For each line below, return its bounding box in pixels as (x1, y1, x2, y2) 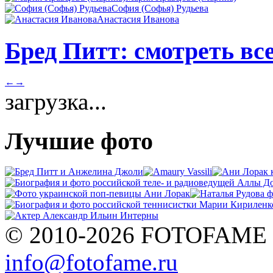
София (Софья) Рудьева (112, 3, 208, 14)
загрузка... (5, 88, 107, 115)
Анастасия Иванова (97, 14, 179, 25)
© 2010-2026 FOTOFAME (5, 222, 267, 249)
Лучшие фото (5, 127, 153, 155)
